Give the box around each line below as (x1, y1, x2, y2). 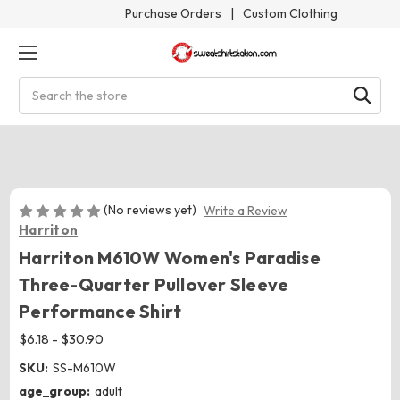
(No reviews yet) (104, 202, 196, 218)
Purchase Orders (125, 5, 221, 21)
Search (19, 78, 59, 94)
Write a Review (203, 203, 287, 220)
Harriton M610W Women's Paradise (19, 246, 321, 270)
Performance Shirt (19, 300, 182, 323)
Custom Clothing (243, 5, 337, 21)
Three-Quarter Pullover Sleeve (19, 273, 289, 296)
